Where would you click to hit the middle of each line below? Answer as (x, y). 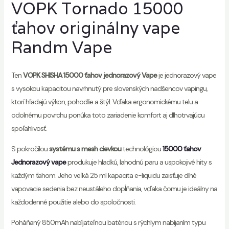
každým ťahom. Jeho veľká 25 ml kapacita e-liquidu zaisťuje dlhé (104, 176)
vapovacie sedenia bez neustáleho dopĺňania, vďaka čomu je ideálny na (114, 189)
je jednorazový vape (186, 75)
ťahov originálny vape (95, 28)
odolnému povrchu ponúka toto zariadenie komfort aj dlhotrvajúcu (108, 115)
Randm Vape (61, 48)
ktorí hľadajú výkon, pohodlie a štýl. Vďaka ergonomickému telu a (104, 102)
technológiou (142, 149)
